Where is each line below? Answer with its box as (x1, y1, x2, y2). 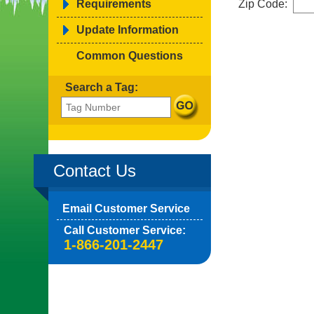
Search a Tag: (65, 81, 138, 93)
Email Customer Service (62, 203, 190, 214)
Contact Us (53, 161, 136, 180)
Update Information (76, 24, 179, 36)
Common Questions (76, 50, 183, 62)
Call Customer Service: (64, 224, 186, 236)
